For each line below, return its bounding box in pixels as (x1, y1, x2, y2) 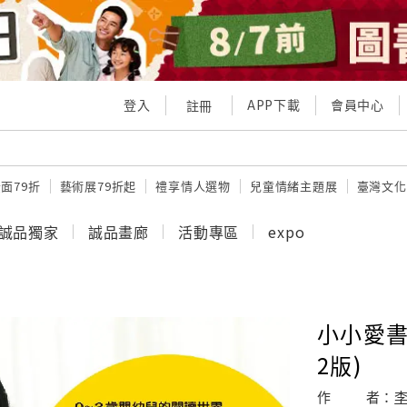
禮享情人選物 (155, 177, 232, 195)
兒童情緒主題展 (250, 177, 338, 195)
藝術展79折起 (59, 177, 137, 195)
